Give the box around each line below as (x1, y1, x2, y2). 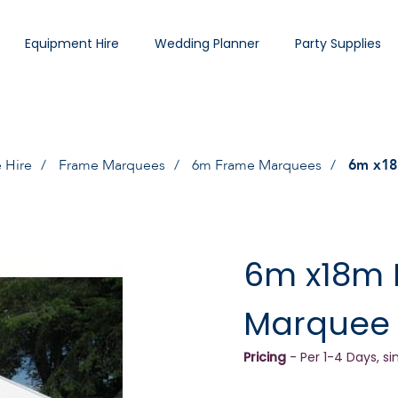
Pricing (243, 348, 286, 366)
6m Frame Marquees (192, 155, 322, 175)
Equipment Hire (25, 35, 119, 52)
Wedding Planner (155, 35, 259, 52)
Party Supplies (295, 35, 381, 52)
